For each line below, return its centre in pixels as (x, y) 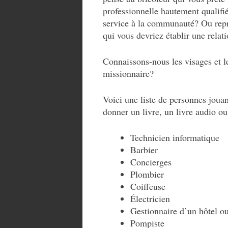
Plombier (147, 174)
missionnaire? (128, 73)
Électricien (150, 198)
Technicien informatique (175, 137)
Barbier (144, 150)
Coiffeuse (148, 186)
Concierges (151, 162)
